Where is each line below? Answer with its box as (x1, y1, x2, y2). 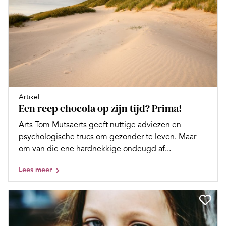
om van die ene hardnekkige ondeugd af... (19, 144, 171, 154)
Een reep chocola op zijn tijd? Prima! (19, 101, 182, 116)
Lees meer (19, 165, 52, 175)
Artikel (19, 93, 39, 102)
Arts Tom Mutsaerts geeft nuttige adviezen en (19, 120, 181, 130)
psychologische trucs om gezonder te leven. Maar (19, 132, 196, 142)
